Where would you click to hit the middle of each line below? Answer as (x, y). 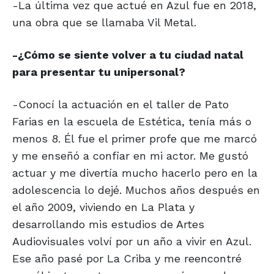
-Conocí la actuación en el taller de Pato (120, 105)
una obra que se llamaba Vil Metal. (104, 23)
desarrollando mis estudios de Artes (108, 224)
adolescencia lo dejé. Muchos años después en (136, 190)
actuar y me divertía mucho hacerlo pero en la (135, 173)
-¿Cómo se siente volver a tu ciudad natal (128, 55)
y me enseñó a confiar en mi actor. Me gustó (130, 156)
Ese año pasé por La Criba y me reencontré (127, 259)
